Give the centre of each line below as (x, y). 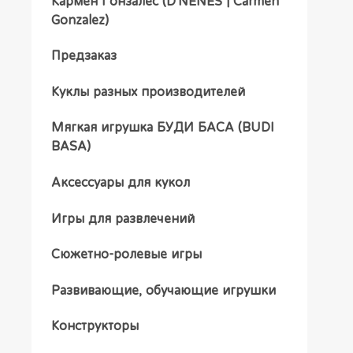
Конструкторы (95, 326)
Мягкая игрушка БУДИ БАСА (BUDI (162, 127)
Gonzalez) (80, 19)
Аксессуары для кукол (120, 182)
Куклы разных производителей (148, 91)
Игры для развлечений (123, 218)
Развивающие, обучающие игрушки (163, 290)
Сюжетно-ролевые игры (126, 254)
